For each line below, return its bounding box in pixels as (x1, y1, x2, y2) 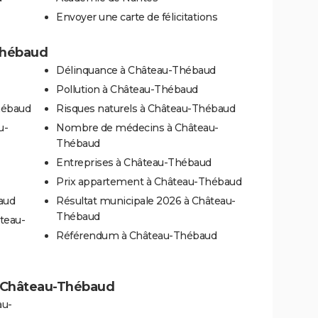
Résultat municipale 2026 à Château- (56, 194, 236, 207)
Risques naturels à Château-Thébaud (56, 102, 235, 115)
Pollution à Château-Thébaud (56, 82, 198, 96)
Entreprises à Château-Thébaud (56, 155, 212, 169)
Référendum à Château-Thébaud (56, 229, 216, 242)
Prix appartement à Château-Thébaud (56, 175, 241, 188)
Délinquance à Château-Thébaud (56, 63, 216, 77)
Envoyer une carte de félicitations (56, 10, 217, 23)
